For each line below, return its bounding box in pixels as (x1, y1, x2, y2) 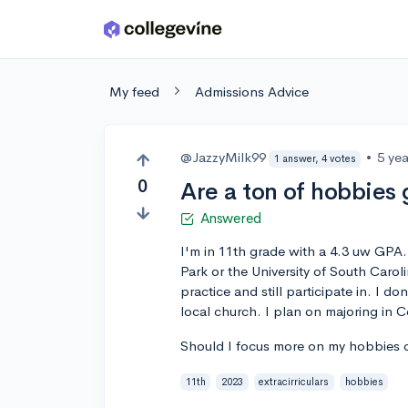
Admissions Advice (195, 83, 309, 100)
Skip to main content (19, 25, 148, 42)
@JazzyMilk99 (180, 148, 267, 166)
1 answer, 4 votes (273, 151, 356, 165)
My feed (109, 83, 159, 100)
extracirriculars (259, 374, 330, 388)
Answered (199, 209, 261, 228)
